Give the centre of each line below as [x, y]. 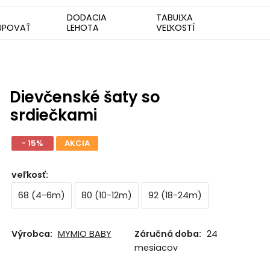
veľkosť [28, 174]
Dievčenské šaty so [85, 97]
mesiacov [156, 248]
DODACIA [86, 17]
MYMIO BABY [84, 234]
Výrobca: [32, 234]
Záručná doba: [168, 234]
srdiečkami [53, 115]
